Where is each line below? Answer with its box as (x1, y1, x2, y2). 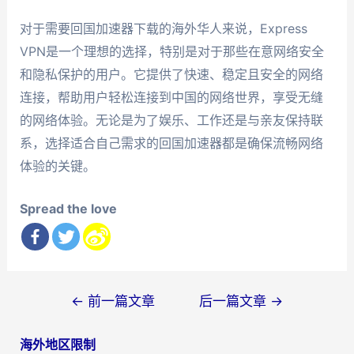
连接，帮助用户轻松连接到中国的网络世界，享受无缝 (19, 88, 323, 105)
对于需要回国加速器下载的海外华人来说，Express (19, 20, 307, 36)
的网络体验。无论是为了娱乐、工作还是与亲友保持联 (19, 111, 323, 128)
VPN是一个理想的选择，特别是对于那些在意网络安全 (19, 43, 324, 59)
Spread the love (19, 201, 117, 217)
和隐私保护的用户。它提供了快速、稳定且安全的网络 (19, 66, 323, 82)
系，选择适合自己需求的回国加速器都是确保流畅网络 (19, 134, 323, 151)
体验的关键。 (19, 157, 96, 174)
